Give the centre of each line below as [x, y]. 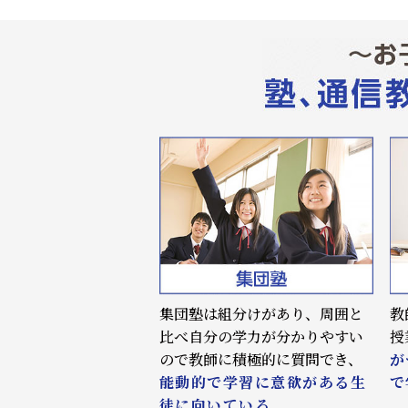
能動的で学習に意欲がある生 [263, 382]
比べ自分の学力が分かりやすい [261, 336]
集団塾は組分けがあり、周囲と [261, 313]
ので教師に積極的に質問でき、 [260, 359]
